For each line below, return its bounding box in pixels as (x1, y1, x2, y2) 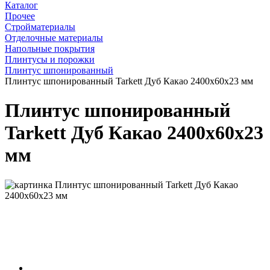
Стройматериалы (5, 21, 75, 32)
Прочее (5, 10, 35, 21)
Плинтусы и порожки (5, 54, 95, 64)
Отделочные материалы (5, 32, 103, 43)
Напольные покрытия (5, 43, 95, 54)
